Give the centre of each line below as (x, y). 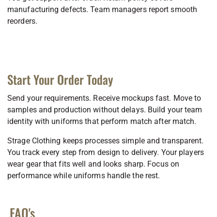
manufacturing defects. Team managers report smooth (102, 9)
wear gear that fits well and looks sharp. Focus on (93, 164)
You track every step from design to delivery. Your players (106, 152)
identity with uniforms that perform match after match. (102, 121)
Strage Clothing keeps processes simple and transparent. (106, 140)
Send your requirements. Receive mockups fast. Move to (104, 98)
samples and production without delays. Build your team (105, 109)
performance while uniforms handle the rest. (84, 175)
